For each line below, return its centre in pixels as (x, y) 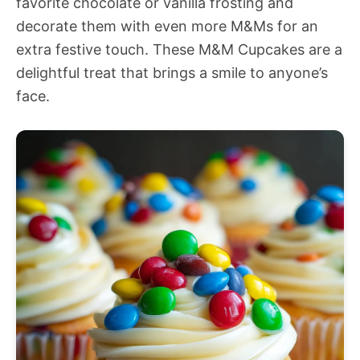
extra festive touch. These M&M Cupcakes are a (179, 49)
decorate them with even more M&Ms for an (167, 26)
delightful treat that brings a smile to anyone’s (172, 72)
